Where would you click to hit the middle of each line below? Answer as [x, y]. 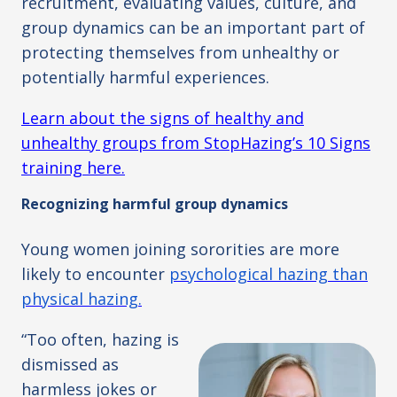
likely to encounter [95, 274]
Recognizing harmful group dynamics [155, 204]
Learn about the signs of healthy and [163, 118]
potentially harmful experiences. [145, 78]
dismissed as [70, 365]
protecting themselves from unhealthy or [180, 53]
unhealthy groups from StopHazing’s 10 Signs [196, 143]
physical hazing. [82, 299]
